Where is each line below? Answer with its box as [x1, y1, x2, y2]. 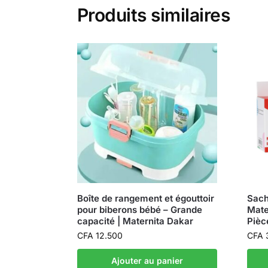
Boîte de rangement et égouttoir [77, 193, 214, 205]
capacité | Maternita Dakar [77, 215, 193, 227]
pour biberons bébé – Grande [77, 204, 202, 216]
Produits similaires [77, 4, 230, 26]
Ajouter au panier [111, 255, 183, 266]
